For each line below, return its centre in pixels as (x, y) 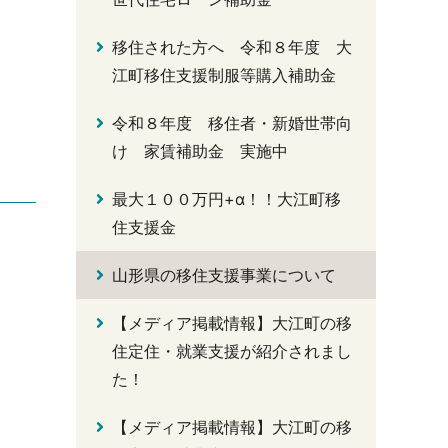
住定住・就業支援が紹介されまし (232, 351)
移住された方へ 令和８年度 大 (232, 47)
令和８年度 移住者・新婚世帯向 (232, 123)
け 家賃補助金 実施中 (200, 151)
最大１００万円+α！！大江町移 (226, 199)
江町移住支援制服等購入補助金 (224, 75)
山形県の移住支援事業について (224, 275)
